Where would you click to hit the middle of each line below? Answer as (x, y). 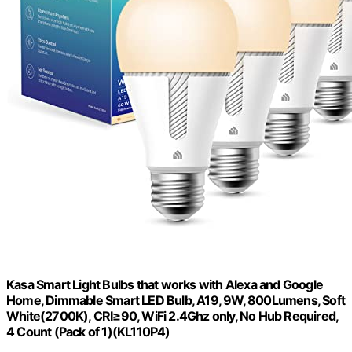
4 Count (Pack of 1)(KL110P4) (88, 332)
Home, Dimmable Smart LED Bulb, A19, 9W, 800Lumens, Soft (176, 301)
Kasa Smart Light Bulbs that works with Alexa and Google (165, 285)
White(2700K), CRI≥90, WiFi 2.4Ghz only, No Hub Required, (172, 316)
